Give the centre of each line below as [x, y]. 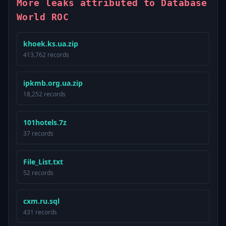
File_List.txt [43, 162]
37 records [38, 133]
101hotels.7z [45, 122]
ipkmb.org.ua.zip [53, 83]
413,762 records [46, 55]
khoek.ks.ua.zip [51, 44]
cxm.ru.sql [41, 201]
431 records [40, 212]
